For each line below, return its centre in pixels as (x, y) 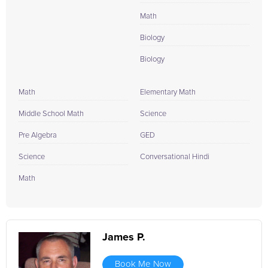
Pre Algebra (38, 135)
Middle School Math (51, 114)
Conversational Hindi (175, 157)
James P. (124, 237)
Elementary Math (168, 92)
